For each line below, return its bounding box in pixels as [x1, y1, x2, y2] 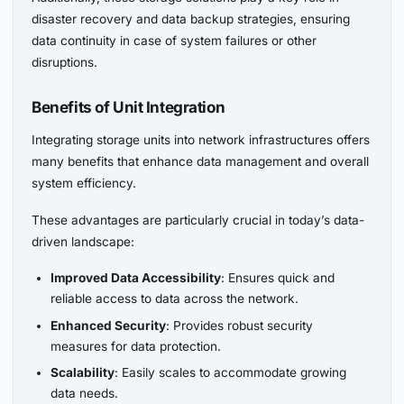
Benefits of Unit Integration [32, 96, 225, 116]
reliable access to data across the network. [50, 290, 298, 306]
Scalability [50, 365, 115, 381]
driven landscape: [32, 234, 135, 249]
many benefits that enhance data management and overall [32, 153, 370, 169]
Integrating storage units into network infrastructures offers [32, 132, 371, 147]
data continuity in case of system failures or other [32, 33, 317, 49]
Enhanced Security [50, 317, 166, 333]
